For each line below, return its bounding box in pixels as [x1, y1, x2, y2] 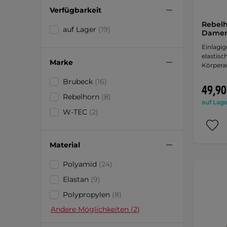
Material [50, 140, 80, 149]
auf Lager [63, 25, 98, 34]
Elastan [63, 175, 91, 184]
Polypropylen [63, 190, 112, 199]
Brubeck [63, 77, 95, 86]
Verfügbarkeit [50, 5, 101, 15]
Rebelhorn [63, 92, 101, 101]
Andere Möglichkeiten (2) [51, 205, 140, 214]
